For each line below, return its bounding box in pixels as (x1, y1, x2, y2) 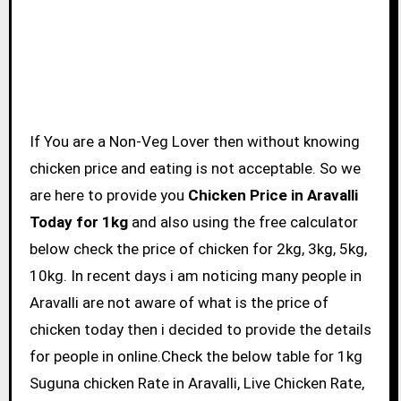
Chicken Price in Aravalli (187, 185, 358, 204)
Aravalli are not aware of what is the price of (29, 293, 328, 311)
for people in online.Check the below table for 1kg (29, 346, 363, 365)
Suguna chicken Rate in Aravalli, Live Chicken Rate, (29, 373, 364, 392)
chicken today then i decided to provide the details (29, 320, 371, 338)
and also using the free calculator (127, 212, 358, 231)
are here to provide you (29, 185, 188, 204)
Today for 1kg (29, 212, 128, 231)
